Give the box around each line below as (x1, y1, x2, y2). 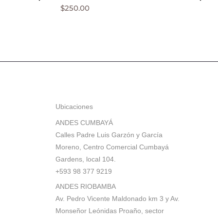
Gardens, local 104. (55, 155, 116, 163)
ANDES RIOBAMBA (55, 182, 116, 190)
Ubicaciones (55, 102, 93, 110)
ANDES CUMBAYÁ (55, 118, 113, 127)
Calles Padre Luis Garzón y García (55, 130, 163, 139)
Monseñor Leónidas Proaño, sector (55, 206, 164, 215)
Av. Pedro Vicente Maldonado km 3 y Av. (55, 194, 180, 202)
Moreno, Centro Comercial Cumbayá (55, 143, 169, 151)
